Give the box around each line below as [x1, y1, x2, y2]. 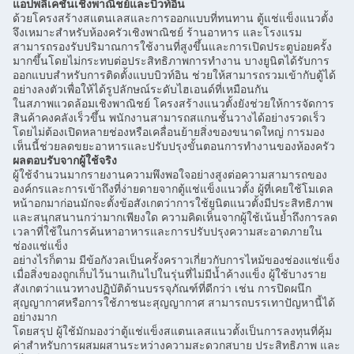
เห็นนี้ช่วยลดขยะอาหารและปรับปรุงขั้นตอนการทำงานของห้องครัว [13, 141, 335, 153]
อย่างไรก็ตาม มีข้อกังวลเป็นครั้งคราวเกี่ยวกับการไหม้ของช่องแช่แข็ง [13, 254, 340, 267]
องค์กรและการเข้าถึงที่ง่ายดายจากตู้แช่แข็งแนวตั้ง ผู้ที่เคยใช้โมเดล [13, 183, 333, 196]
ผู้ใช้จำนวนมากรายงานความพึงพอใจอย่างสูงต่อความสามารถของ [13, 169, 327, 182]
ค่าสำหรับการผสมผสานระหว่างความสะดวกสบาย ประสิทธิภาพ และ [13, 340, 341, 352]
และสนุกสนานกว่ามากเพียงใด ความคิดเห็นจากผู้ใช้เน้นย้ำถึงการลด [13, 212, 337, 224]
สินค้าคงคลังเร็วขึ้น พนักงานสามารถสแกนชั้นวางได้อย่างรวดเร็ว [13, 112, 326, 125]
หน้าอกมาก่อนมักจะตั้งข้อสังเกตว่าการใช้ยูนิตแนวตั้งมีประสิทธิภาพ [13, 198, 333, 210]
